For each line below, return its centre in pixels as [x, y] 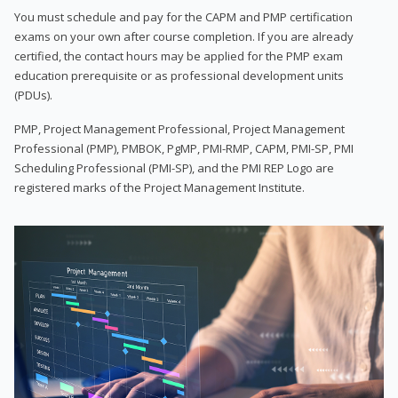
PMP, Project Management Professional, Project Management [179, 128]
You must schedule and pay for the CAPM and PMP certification [183, 16]
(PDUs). [33, 95]
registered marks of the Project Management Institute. [159, 187]
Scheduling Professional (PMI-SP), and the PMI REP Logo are [174, 167]
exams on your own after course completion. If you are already [184, 36]
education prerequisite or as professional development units [179, 75]
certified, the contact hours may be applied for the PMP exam [179, 56]
